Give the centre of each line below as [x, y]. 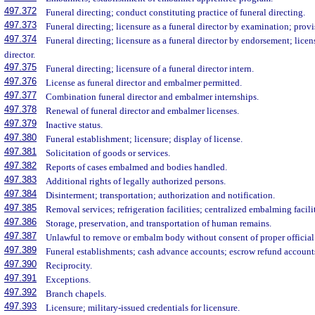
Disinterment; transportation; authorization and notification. [161, 195]
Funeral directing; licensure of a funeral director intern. [150, 69]
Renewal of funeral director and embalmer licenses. [143, 111]
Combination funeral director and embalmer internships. [153, 97]
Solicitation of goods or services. [108, 153]
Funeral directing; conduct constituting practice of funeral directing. [176, 12]
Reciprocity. [69, 265]
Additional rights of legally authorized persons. [136, 181]
